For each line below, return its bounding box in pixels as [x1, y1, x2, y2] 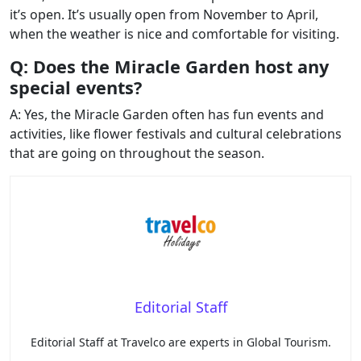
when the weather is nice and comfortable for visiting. [10, 25, 339, 44]
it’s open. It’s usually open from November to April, [10, 6, 318, 24]
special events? [10, 76, 142, 100]
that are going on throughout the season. [10, 144, 264, 163]
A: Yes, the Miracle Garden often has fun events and [10, 106, 324, 124]
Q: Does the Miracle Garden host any [10, 55, 329, 79]
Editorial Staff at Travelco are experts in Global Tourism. [30, 334, 331, 351]
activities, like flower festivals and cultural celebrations [10, 125, 342, 143]
